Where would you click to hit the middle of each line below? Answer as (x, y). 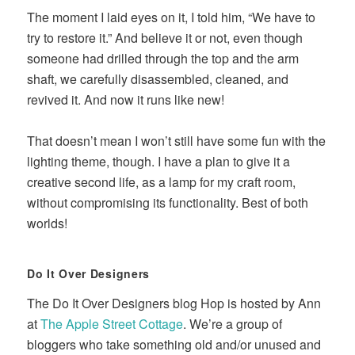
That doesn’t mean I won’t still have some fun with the (177, 141)
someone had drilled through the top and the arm (163, 59)
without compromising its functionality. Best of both (168, 203)
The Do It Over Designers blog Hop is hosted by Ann (174, 303)
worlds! (48, 223)
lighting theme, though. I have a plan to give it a (159, 162)
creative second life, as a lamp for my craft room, (162, 182)
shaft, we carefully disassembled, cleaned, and (158, 79)
